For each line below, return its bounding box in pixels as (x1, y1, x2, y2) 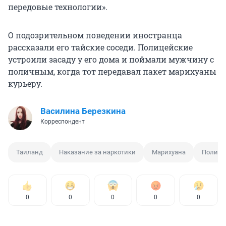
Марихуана (152, 148, 186, 156)
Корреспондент (40, 118, 85, 126)
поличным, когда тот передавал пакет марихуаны (8, 66, 216, 77)
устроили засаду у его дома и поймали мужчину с (8, 54, 214, 65)
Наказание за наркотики (59, 148, 136, 156)
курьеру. (8, 78, 42, 89)
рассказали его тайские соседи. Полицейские (8, 42, 193, 53)
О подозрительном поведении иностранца (8, 30, 182, 41)
